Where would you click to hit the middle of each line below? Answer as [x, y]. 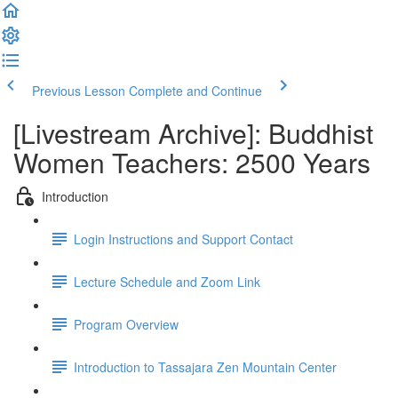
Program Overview [126, 324]
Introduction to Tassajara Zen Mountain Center [205, 366]
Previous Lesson [79, 91]
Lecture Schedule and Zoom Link [167, 281]
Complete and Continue [195, 91]
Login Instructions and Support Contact [183, 239]
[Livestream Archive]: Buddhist [193, 133]
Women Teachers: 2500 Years [192, 162]
